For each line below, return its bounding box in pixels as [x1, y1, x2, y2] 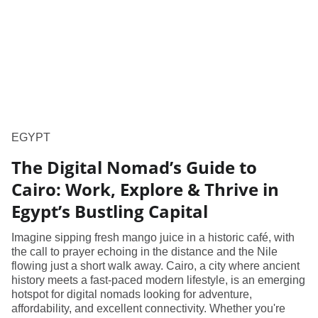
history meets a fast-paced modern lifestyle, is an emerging [11, 274, 305, 287]
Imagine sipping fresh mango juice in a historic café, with [11, 231, 295, 244]
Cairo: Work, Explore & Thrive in [11, 177, 279, 202]
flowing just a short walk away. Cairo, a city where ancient [11, 260, 300, 273]
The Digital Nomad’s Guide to [11, 155, 257, 180]
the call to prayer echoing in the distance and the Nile [11, 246, 278, 258]
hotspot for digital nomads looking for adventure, [11, 288, 252, 301]
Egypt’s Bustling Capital [11, 199, 208, 224]
